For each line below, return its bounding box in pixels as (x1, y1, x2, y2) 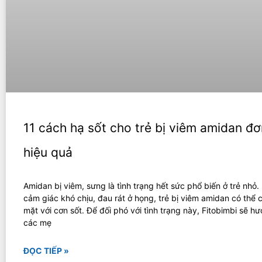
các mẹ (23, 218, 51, 227)
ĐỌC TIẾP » (23, 246, 69, 256)
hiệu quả (23, 145, 73, 160)
